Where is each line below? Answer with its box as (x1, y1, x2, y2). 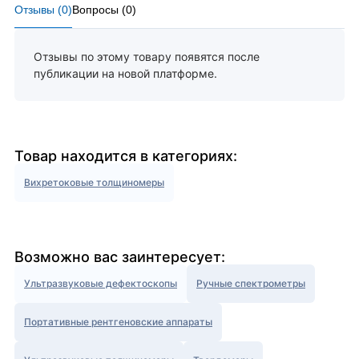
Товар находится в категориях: (14, 147, 237, 165)
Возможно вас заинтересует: (14, 248, 225, 266)
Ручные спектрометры (196, 277, 305, 290)
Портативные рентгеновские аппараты (24, 316, 212, 329)
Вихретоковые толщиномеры (24, 176, 164, 189)
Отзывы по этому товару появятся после (34, 50, 260, 64)
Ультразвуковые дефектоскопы (24, 277, 177, 290)
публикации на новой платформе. (34, 67, 217, 81)
